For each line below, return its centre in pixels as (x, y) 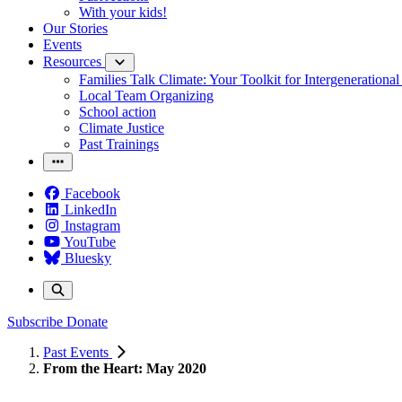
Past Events (78, 352)
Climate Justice (122, 128)
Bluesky (88, 258)
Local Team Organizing (146, 96)
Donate (87, 322)
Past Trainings (119, 144)
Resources (74, 61)
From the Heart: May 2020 (125, 368)
